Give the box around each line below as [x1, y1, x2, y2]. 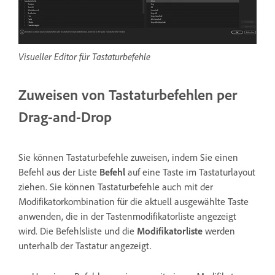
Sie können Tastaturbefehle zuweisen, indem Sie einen [18, 150, 238, 163]
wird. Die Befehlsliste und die [18, 224, 137, 237]
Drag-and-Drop [18, 107, 112, 126]
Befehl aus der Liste [18, 165, 99, 178]
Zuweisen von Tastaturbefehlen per [18, 85, 237, 104]
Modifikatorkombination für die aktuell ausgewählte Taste [18, 195, 249, 207]
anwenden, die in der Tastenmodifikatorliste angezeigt [18, 209, 236, 222]
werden [203, 224, 235, 237]
